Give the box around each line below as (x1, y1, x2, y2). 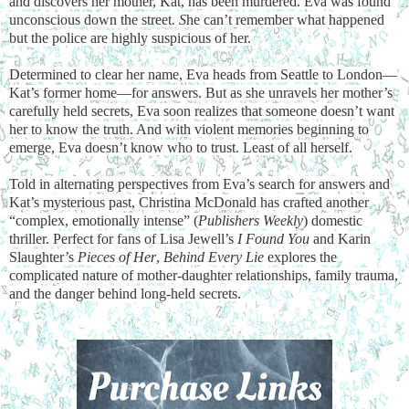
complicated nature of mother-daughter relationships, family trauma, (9, 267, 398, 283)
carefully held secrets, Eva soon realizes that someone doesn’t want (9, 102, 394, 119)
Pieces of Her (78, 248, 156, 265)
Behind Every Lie (163, 248, 267, 265)
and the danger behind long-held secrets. (9, 285, 241, 301)
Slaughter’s (9, 248, 78, 265)
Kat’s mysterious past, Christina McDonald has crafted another (9, 194, 369, 210)
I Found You (237, 230, 313, 246)
